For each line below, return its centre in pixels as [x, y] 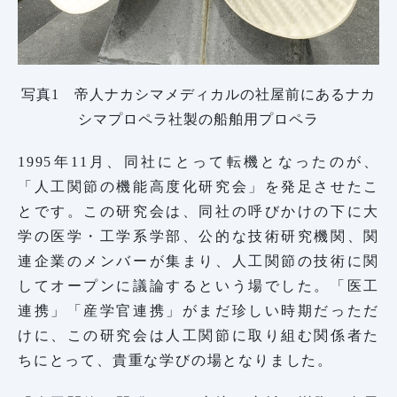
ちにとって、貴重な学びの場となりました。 [175, 361]
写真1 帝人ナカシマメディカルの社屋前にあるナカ [198, 95]
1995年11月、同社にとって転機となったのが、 [198, 162]
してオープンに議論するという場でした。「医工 [198, 286]
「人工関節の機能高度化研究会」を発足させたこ [198, 187]
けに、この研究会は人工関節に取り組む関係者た [198, 336]
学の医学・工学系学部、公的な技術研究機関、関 [198, 237]
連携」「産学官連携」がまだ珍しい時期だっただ [198, 311]
